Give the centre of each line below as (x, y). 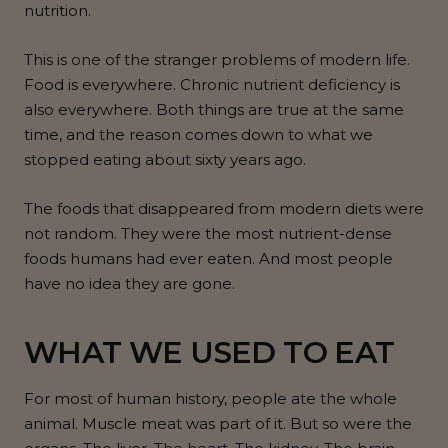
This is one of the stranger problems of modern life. (217, 60)
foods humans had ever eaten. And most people (208, 259)
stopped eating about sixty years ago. (165, 160)
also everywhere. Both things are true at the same (214, 110)
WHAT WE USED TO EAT (209, 353)
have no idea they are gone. (129, 284)
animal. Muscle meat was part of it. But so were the (218, 424)
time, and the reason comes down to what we (198, 135)
